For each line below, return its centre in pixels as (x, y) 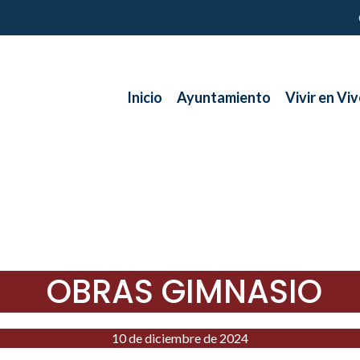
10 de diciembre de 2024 (180, 338)
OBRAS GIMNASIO (184, 292)
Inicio (145, 97)
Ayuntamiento (224, 97)
